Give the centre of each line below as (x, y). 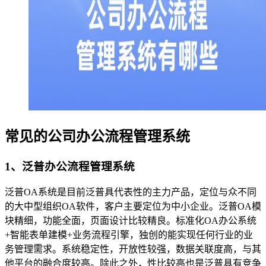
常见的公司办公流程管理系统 (97, 136)
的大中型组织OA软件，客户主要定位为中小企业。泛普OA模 (133, 207)
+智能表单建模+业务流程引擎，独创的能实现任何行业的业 (129, 235)
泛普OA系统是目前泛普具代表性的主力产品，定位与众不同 (131, 192)
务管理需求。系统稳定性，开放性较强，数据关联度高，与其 (133, 249)
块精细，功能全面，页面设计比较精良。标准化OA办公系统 (131, 221)
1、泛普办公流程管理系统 (70, 166)
